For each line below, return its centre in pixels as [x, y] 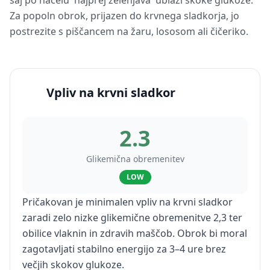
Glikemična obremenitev [135, 159]
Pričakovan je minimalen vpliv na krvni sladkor [127, 202]
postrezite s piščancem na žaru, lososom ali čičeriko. [129, 31]
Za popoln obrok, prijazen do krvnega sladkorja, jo [124, 16]
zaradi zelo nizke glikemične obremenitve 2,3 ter [132, 218]
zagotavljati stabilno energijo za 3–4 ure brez [124, 249]
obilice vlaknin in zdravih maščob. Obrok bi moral [135, 233]
